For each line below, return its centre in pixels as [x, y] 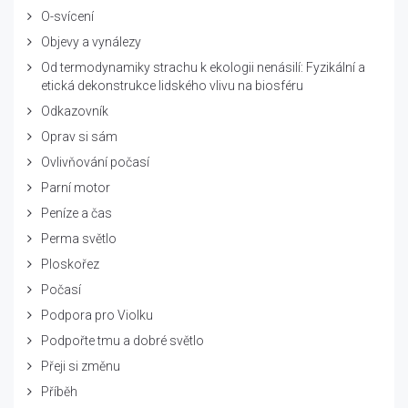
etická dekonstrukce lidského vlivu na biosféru [172, 85]
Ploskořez [70, 264]
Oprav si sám [79, 136]
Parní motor [76, 187]
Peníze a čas [76, 213]
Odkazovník [75, 111]
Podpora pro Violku [97, 315]
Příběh [59, 391]
